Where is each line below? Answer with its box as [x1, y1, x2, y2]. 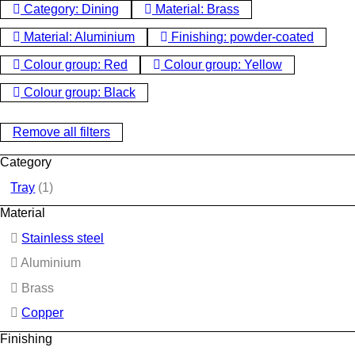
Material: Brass [152, 2, 239, 17]
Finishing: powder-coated [168, 30, 314, 44]
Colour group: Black [21, 85, 136, 99]
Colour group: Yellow [161, 57, 282, 71]
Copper [21, 306, 64, 320]
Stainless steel [21, 231, 105, 245]
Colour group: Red [21, 57, 128, 71]
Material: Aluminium [21, 30, 135, 44]
